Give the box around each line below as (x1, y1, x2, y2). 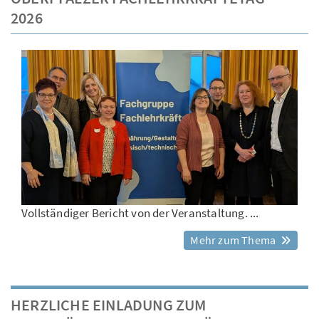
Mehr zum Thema (190, 233, 278, 248)
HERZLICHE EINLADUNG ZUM (11, 295, 206, 315)
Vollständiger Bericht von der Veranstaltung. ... (21, 205, 259, 221)
